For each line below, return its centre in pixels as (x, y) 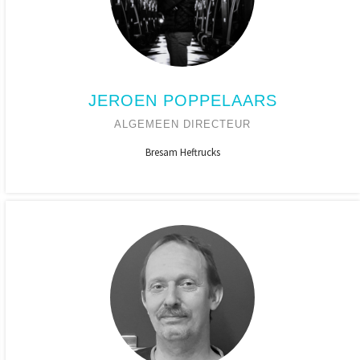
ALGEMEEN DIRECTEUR (183, 124)
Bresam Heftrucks (182, 152)
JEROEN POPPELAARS (182, 100)
